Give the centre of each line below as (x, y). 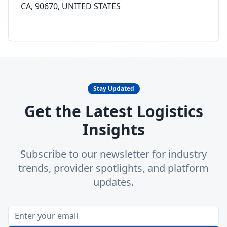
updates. (113, 182)
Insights (113, 129)
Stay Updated (113, 88)
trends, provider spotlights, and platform (113, 168)
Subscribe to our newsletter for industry (113, 154)
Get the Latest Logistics (113, 111)
